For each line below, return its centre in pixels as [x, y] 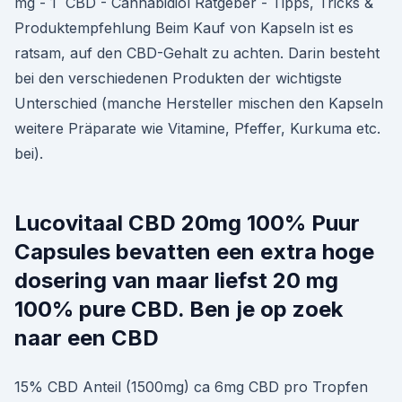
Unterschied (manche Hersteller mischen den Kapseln [199, 103]
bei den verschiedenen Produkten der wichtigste [178, 78]
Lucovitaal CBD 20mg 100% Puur [187, 223]
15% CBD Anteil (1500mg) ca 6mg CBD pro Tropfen [191, 387]
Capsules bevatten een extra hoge [194, 252]
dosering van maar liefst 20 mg [176, 280]
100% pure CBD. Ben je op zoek [179, 309]
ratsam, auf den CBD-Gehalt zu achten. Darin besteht [197, 53]
